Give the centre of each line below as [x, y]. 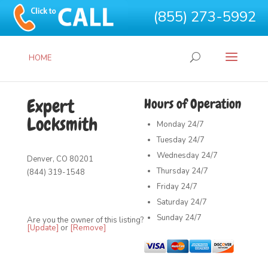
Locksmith [62, 124]
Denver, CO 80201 [60, 159]
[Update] [42, 228]
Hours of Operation [193, 104]
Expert [50, 106]
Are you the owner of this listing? [85, 220]
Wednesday [178, 156]
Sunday [170, 218]
